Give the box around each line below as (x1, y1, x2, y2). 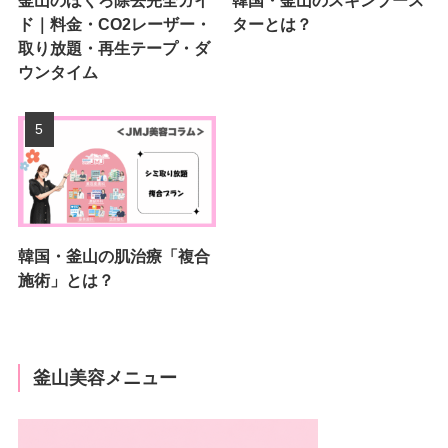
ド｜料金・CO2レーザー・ (17, 14, 211, 33)
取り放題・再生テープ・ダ (17, 38, 210, 57)
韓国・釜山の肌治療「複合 (17, 246, 210, 265)
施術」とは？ (17, 270, 114, 289)
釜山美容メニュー (33, 368, 178, 389)
